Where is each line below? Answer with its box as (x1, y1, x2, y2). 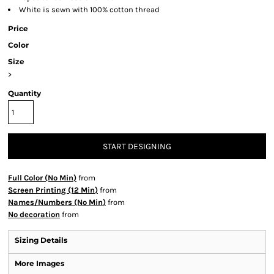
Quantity (8, 89, 41, 98)
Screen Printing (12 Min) (8, 185, 98, 194)
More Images (15, 259, 64, 268)
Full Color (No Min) (8, 173, 76, 182)
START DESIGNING (103, 141, 171, 152)
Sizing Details (15, 235, 67, 245)
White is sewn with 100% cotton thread (19, 5, 160, 14)
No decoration (8, 210, 60, 219)
